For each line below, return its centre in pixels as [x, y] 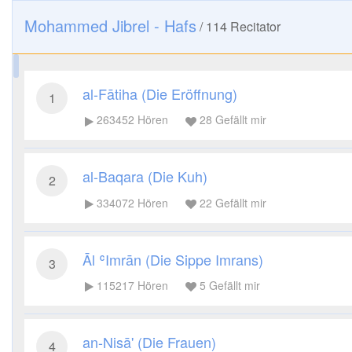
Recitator [254, 26]
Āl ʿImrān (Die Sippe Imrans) [173, 259]
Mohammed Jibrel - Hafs [110, 26]
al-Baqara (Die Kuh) [145, 176]
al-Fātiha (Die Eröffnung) [160, 93]
